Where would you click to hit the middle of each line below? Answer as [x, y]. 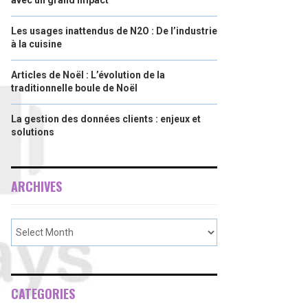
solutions [33, 132]
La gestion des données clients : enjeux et [106, 119]
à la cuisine [36, 44]
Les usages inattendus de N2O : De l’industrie [114, 31]
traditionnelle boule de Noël [74, 88]
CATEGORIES [43, 294]
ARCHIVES [36, 186]
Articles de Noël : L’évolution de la [88, 75]
